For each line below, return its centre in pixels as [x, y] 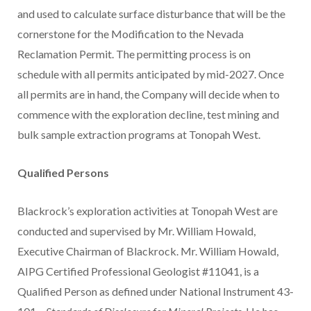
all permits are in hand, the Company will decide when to [149, 94]
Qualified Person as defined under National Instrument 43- [155, 292]
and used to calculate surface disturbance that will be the [151, 14]
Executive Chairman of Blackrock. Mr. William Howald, [148, 251]
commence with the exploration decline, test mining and [148, 115]
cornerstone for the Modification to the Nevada [131, 34]
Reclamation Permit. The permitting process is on [134, 54]
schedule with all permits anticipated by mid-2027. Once [151, 74]
